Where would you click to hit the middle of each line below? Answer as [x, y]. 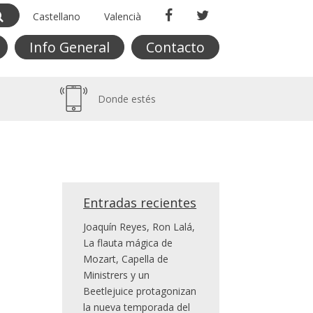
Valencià [122, 16]
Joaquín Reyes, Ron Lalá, [139, 227]
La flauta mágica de [128, 243]
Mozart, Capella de [126, 259]
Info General [69, 47]
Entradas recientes [140, 203]
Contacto [175, 47]
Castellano [56, 16]
